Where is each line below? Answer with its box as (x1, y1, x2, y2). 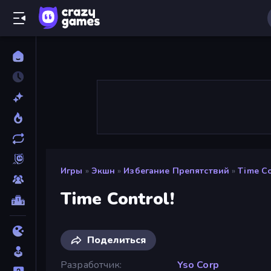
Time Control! (60, 187, 174, 211)
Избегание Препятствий (123, 165, 230, 177)
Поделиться (87, 233, 146, 247)
